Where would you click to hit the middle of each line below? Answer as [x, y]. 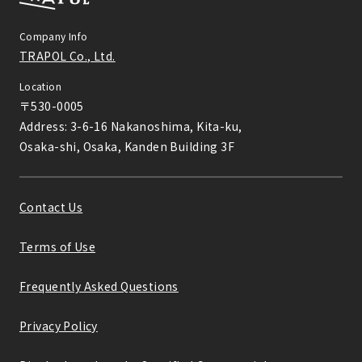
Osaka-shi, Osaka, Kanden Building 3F [127, 147]
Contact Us [51, 206]
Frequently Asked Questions [99, 286]
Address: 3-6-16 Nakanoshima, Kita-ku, [131, 126]
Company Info [54, 36]
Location [40, 86]
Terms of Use [58, 246]
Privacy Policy [59, 325]
